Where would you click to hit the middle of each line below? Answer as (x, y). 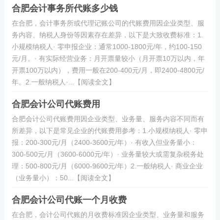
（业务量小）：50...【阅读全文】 (63, 178)
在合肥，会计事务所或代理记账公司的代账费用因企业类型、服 (108, 23)
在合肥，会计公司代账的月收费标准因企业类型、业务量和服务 (108, 215)
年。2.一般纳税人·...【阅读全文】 (63, 82)
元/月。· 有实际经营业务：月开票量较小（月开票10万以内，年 (108, 58)
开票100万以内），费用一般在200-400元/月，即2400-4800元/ (108, 70)
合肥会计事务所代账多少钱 (65, 8)
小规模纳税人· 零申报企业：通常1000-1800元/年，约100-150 (107, 47)
